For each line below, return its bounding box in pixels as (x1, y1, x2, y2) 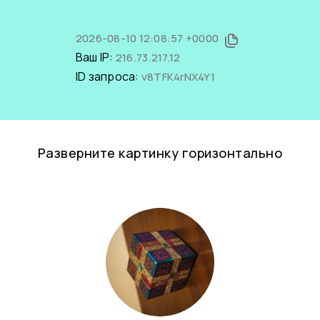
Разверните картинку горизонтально (37, 144, 283, 161)
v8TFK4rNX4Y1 (141, 69, 215, 84)
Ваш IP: (75, 49, 116, 65)
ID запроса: (75, 69, 141, 84)
